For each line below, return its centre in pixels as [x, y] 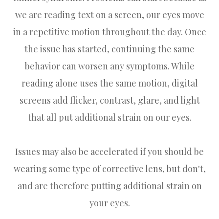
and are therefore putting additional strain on [109, 186]
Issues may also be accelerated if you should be [109, 151]
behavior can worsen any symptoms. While [109, 66]
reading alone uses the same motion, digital [109, 83]
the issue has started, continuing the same [109, 49]
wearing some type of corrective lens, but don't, [109, 168]
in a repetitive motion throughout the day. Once [109, 32]
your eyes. [109, 203]
